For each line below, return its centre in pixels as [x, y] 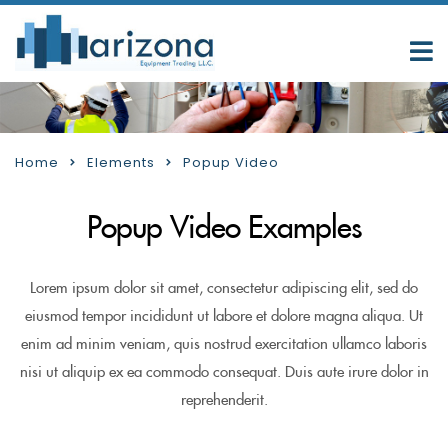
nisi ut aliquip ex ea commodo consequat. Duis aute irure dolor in [224, 372]
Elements [121, 162]
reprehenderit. [224, 400]
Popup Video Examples [224, 229]
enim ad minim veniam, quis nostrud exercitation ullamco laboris [224, 344]
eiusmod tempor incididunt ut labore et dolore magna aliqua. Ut [224, 316]
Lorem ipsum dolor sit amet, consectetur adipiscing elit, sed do [224, 288]
